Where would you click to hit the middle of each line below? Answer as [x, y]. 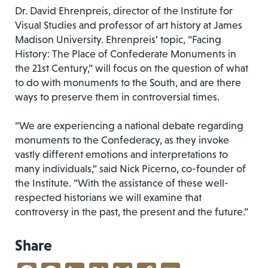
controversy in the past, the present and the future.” [132, 211]
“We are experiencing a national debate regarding [129, 125]
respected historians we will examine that [108, 197]
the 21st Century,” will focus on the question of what [132, 68]
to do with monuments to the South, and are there [128, 82]
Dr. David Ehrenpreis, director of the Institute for [124, 10]
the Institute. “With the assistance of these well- [122, 183]
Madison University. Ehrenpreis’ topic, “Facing [118, 39]
